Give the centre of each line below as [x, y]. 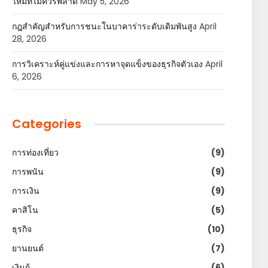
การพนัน [28, 172]
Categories [47, 124]
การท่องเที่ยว [35, 153]
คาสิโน [25, 210]
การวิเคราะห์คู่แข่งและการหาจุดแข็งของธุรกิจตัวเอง [107, 64]
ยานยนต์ [28, 248]
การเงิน [26, 191]
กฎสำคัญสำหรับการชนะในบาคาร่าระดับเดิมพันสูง [104, 26]
